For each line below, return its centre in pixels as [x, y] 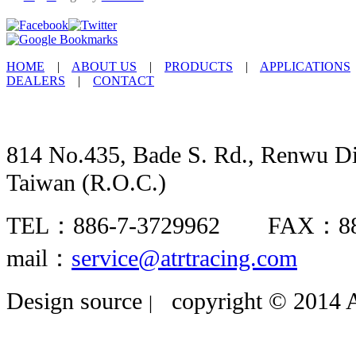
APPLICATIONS [305, 67]
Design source [77, 302]
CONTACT [124, 81]
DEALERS [36, 81]
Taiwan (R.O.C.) [86, 183]
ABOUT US [104, 67]
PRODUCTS [199, 67]
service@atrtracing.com [184, 259]
